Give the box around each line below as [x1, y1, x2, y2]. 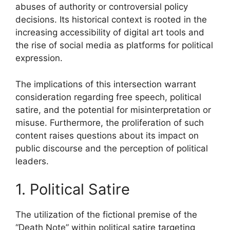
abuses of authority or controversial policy [15, 2, 188, 12]
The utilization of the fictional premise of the [15, 209, 197, 220]
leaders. [15, 156, 49, 166]
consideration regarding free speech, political [15, 91, 201, 102]
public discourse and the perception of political [15, 143, 208, 154]
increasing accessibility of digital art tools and [15, 27, 204, 37]
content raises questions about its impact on [15, 130, 199, 141]
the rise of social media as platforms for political [15, 40, 213, 50]
